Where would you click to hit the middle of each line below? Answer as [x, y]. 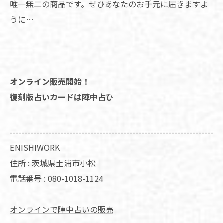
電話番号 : [29, 178]
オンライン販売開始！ [50, 81]
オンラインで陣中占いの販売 [62, 209]
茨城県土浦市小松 [64, 163]
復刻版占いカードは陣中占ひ [62, 96]
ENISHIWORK [35, 147]
